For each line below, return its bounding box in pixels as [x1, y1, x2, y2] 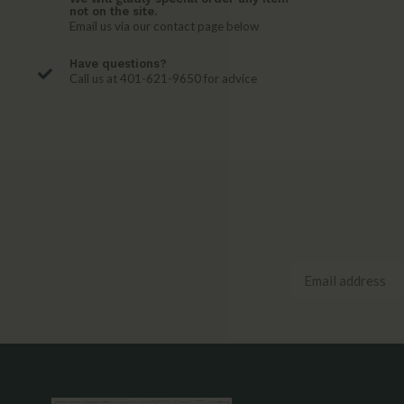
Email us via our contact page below [69, 19, 259, 33]
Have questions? [69, 57, 167, 70]
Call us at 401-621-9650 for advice [69, 71, 257, 86]
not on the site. [69, 5, 157, 18]
